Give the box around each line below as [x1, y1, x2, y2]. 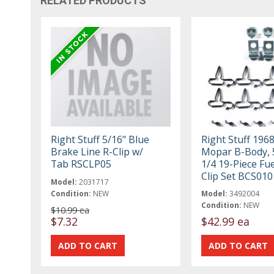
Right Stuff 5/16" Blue [51, 132, 150, 146]
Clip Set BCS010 [201, 169, 273, 183]
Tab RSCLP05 [51, 157, 112, 171]
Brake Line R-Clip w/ [51, 144, 144, 158]
